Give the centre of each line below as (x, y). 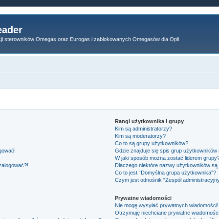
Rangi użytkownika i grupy (150, 121)
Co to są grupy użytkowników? (152, 143)
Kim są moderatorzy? (141, 136)
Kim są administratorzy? (144, 128)
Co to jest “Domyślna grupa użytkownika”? (166, 172)
